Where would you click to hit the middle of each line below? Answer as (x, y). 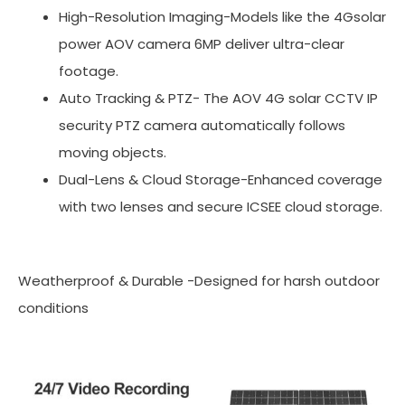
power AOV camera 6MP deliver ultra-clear (202, 43)
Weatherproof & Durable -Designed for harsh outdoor (199, 281)
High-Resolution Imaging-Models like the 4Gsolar (222, 16)
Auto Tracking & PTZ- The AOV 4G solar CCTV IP (218, 98)
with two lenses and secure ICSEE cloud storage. (221, 206)
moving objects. (116, 152)
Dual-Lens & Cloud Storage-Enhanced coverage (221, 179)
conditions (53, 308)
